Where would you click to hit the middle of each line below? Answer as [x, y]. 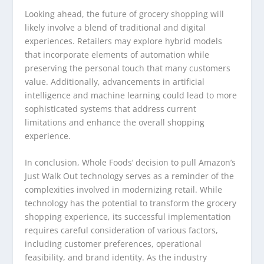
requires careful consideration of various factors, [122, 230]
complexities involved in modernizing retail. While [124, 190]
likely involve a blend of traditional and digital [115, 27]
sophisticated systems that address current [111, 108]
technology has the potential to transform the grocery [131, 203]
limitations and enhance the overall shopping [115, 122]
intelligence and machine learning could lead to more [131, 95]
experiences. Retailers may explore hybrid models [124, 41]
